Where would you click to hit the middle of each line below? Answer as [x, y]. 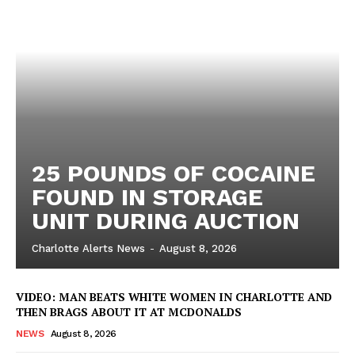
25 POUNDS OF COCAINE [174, 173]
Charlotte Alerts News [88, 248]
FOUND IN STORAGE [147, 197]
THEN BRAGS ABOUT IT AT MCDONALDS [129, 311]
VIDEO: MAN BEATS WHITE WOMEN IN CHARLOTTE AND [174, 296]
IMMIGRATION [61, 86]
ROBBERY [50, 37]
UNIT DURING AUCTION [166, 220]
